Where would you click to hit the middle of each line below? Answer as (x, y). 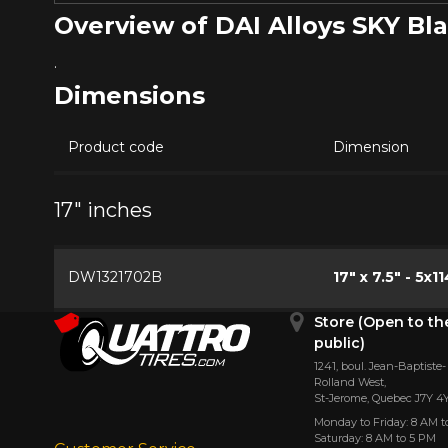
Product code (115, 146)
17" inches (102, 209)
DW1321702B (114, 276)
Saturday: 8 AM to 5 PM (375, 438)
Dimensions (129, 95)
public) (340, 343)
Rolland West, (350, 382)
